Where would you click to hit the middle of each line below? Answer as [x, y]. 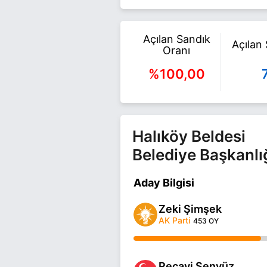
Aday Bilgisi [164, 182]
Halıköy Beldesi [189, 136]
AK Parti [174, 220]
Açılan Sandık [176, 39]
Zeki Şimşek [190, 209]
